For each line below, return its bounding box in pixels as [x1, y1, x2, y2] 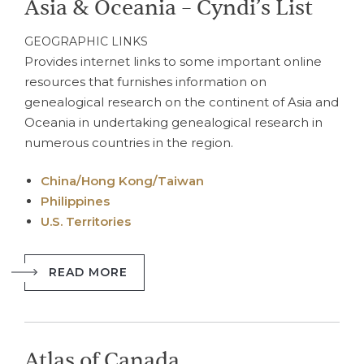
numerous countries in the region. [24, 134, 233, 150]
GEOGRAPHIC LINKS [24, 33, 148, 49]
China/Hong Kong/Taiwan [41, 173, 207, 188]
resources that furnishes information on [24, 73, 266, 89]
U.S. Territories [41, 214, 131, 229]
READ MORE [49, 264, 128, 279]
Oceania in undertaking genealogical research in [24, 114, 323, 130]
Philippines [41, 193, 113, 209]
